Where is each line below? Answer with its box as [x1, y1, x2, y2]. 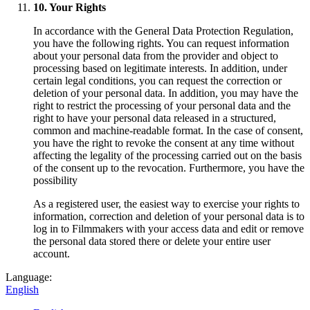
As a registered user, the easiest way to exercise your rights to [33, 198, 300, 210]
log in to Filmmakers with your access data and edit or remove [33, 223, 304, 235]
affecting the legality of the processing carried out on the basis [33, 149, 302, 162]
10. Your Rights [33, 1, 106, 14]
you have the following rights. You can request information [33, 37, 289, 50]
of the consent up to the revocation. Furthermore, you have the [33, 162, 304, 174]
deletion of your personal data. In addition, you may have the [33, 87, 298, 100]
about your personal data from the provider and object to [33, 50, 278, 62]
